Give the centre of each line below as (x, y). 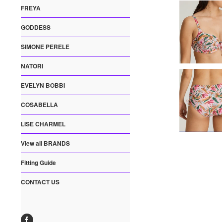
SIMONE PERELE (45, 47)
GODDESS (36, 28)
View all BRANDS (45, 143)
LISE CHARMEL (43, 124)
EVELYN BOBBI (43, 85)
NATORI (32, 66)
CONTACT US (40, 182)
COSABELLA (39, 105)
